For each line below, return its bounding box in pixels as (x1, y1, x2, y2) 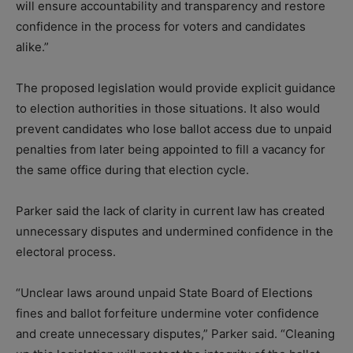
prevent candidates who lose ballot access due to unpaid (16, 121, 332, 136)
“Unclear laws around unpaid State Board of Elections (16, 284, 313, 300)
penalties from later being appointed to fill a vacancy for (16, 141, 325, 157)
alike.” (16, 39, 49, 54)
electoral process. (16, 243, 116, 259)
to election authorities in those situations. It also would (16, 100, 320, 116)
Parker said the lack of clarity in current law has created (16, 203, 325, 218)
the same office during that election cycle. (16, 162, 249, 177)
